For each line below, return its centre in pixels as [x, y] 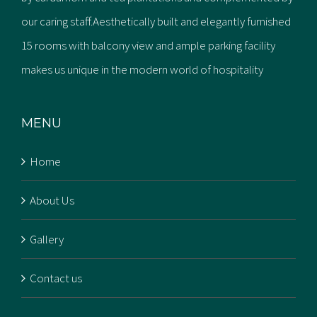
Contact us [56, 278]
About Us [52, 200]
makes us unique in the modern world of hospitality [142, 69]
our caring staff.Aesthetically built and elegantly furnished [156, 21]
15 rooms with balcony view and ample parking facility [148, 45]
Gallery [47, 239]
